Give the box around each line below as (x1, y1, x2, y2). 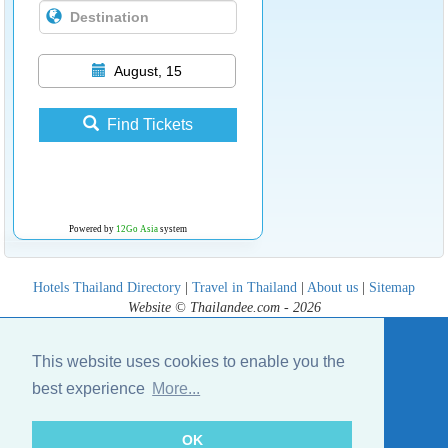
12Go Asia (115, 223, 158, 234)
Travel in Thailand (192, 278, 297, 295)
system (157, 223, 187, 234)
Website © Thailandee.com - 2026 (127, 298, 321, 315)
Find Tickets (106, 115, 193, 133)
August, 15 (113, 62, 182, 79)
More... (152, 380, 201, 398)
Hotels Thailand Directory (33, 278, 181, 295)
